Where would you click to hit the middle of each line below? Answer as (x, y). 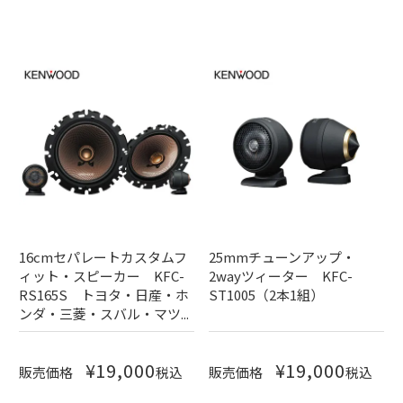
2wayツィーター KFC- (280, 275)
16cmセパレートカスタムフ (103, 256)
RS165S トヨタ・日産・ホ (104, 294)
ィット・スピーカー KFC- (102, 275)
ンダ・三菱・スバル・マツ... (104, 313)
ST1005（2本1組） (266, 294)
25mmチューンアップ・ (282, 256)
